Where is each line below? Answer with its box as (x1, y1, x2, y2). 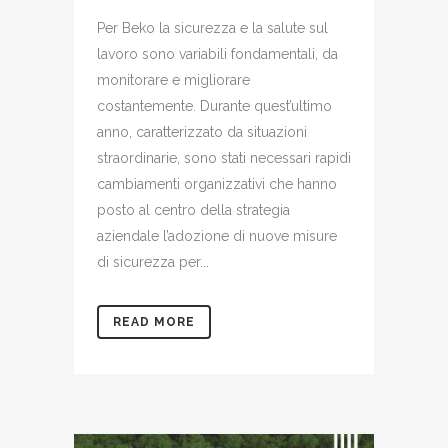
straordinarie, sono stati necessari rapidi (97, 149, 351, 166)
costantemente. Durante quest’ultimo (97, 97, 332, 114)
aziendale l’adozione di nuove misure (97, 227, 337, 244)
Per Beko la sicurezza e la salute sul (97, 19, 328, 36)
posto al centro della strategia (97, 201, 290, 218)
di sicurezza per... (97, 253, 209, 270)
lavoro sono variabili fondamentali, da (97, 45, 338, 62)
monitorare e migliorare (97, 71, 250, 88)
